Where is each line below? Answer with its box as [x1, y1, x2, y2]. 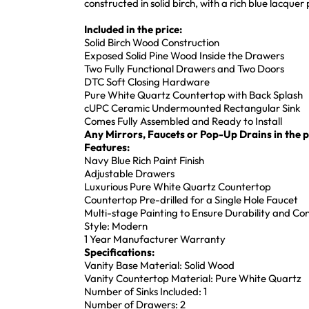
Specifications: [84, 245, 154, 259]
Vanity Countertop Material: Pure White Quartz [84, 271, 301, 285]
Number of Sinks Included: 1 [84, 284, 207, 298]
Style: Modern [84, 219, 148, 232]
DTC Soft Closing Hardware [84, 74, 210, 88]
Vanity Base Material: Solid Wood [84, 258, 235, 272]
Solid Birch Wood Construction [84, 35, 219, 49]
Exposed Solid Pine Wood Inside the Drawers [84, 48, 284, 62]
